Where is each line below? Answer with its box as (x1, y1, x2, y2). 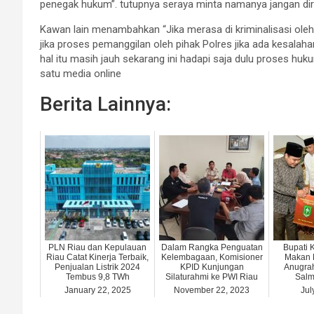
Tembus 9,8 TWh (65, 272, 130, 282)
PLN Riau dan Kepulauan (48, 243, 146, 253)
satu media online (40, 67, 121, 81)
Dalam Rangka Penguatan (161, 243, 263, 253)
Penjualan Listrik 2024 (55, 262, 140, 273)
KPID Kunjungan (179, 262, 244, 273)
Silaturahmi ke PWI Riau (165, 272, 258, 282)
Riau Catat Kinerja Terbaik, (46, 252, 149, 263)
